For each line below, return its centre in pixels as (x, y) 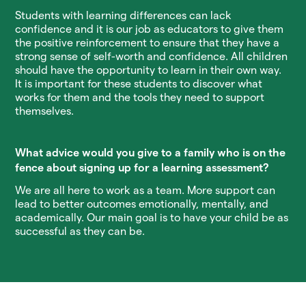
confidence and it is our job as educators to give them (150, 29)
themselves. (45, 111)
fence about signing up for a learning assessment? (142, 168)
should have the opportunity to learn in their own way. (149, 70)
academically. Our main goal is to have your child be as (152, 218)
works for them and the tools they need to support (140, 97)
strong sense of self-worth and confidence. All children (152, 56)
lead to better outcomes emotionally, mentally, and (142, 204)
